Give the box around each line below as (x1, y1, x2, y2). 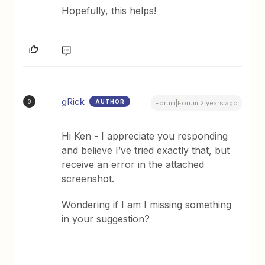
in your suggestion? (62, 213, 150, 225)
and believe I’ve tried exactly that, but (62, 144, 230, 156)
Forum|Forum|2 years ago (154, 99, 238, 107)
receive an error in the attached (62, 159, 205, 170)
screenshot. (62, 173, 115, 185)
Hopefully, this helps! (62, 5, 157, 17)
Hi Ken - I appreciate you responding (62, 130, 228, 142)
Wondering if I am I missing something (62, 199, 232, 211)
